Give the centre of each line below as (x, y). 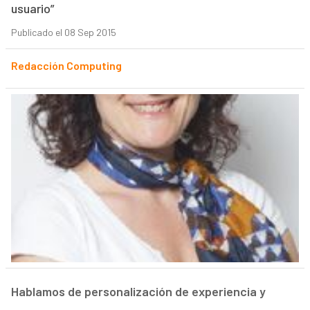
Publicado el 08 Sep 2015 (63, 33)
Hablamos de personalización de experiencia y (138, 292)
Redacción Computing (66, 66)
